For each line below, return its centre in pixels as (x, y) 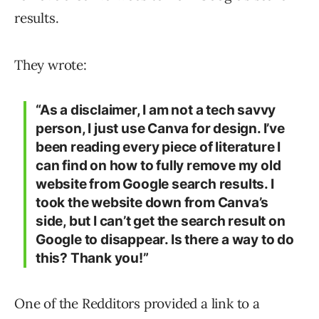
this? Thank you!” (92, 258)
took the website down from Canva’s (152, 203)
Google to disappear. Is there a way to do (165, 240)
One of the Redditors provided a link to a (137, 304)
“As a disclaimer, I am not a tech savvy (156, 110)
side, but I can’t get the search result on (161, 221)
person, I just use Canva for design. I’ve (160, 129)
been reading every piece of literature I (158, 147)
